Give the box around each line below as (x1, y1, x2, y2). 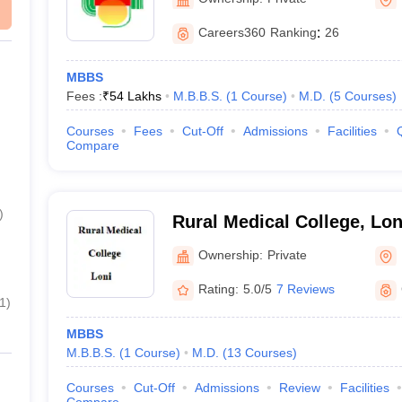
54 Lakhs (109, 89, 162, 103)
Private (267, 247, 307, 262)
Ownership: (197, 247, 263, 262)
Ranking (269, 25, 317, 39)
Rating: (197, 282, 239, 296)
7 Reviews (275, 282, 335, 296)
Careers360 (197, 25, 266, 39)
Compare (66, 138, 119, 153)
